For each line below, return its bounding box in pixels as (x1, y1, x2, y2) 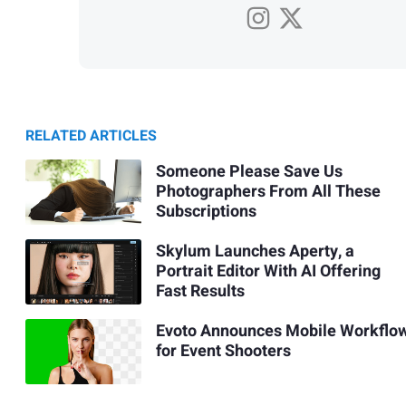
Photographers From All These (155, 179, 381, 205)
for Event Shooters (155, 339, 291, 364)
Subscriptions (155, 199, 256, 225)
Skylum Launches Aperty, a (155, 239, 354, 265)
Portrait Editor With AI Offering (155, 259, 381, 285)
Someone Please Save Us (155, 159, 343, 185)
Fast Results (155, 279, 245, 304)
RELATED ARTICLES (25, 124, 157, 147)
